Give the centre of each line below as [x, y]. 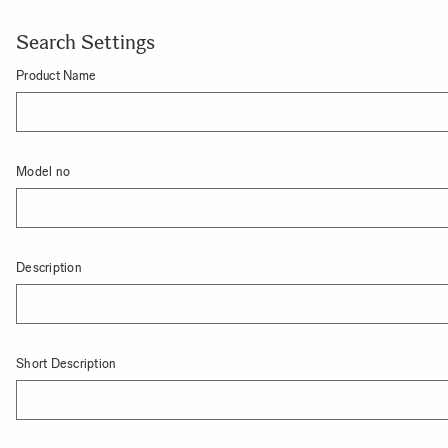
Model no [43, 171]
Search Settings [86, 42]
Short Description [66, 363]
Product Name [56, 75]
